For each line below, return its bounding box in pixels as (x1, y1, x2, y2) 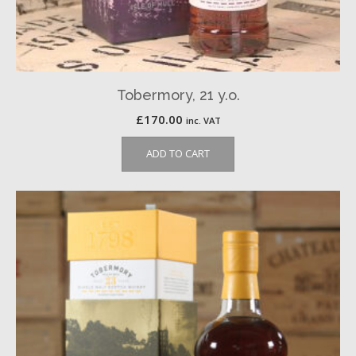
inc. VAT (185, 114, 221, 126)
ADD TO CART (146, 146, 210, 161)
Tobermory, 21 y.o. (116, 87, 240, 103)
